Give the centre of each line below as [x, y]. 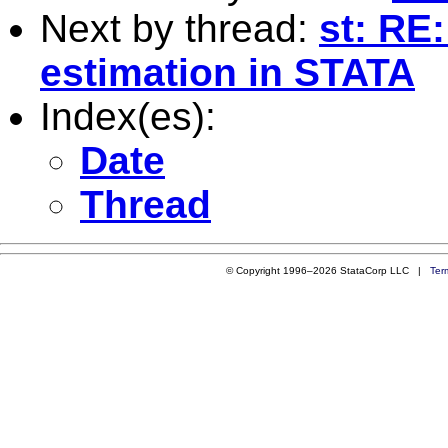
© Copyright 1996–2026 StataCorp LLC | [327, 270]
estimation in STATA [227, 72]
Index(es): [128, 116]
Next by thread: [179, 28]
